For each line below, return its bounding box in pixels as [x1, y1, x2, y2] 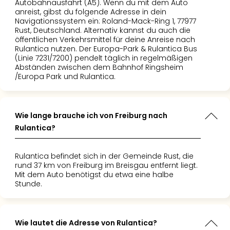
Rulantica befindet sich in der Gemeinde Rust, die [15, 151, 194, 161]
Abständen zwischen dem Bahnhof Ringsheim [15, 62, 183, 72]
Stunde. [15, 179, 42, 189]
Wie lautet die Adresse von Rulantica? [15, 218, 157, 228]
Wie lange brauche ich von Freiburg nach [15, 110, 167, 121]
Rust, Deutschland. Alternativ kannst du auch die [15, 25, 190, 35]
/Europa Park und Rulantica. [15, 71, 116, 82]
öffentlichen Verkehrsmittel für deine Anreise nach [15, 34, 195, 45]
